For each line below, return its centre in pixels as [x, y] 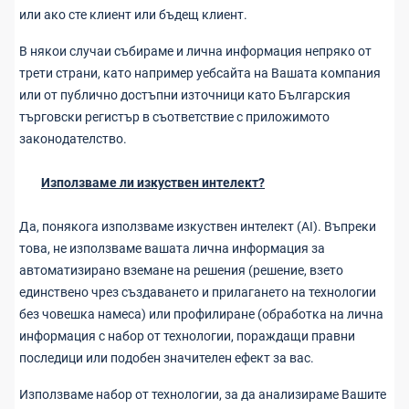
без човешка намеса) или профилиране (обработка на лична [201, 314]
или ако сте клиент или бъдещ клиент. [133, 15]
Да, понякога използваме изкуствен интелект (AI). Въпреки [198, 226]
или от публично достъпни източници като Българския [185, 95]
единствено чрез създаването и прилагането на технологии [198, 292]
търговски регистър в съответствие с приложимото [174, 117]
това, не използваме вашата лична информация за [172, 248]
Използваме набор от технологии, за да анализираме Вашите [203, 394]
